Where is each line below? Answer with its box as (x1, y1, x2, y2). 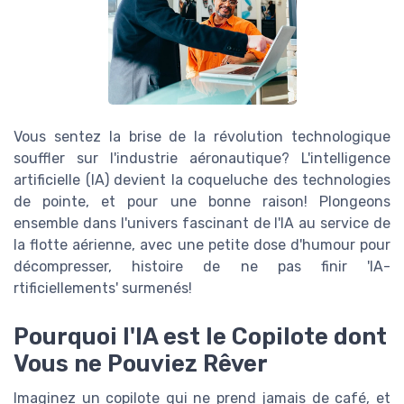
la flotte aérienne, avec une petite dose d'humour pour (14, 236, 390, 254)
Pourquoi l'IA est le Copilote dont (14, 323, 387, 351)
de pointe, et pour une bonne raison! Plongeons (14, 193, 390, 211)
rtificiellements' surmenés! (14, 280, 192, 298)
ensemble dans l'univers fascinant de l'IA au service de (14, 215, 390, 233)
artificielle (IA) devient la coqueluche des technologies (14, 171, 390, 189)
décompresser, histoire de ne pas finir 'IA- (14, 258, 390, 276)
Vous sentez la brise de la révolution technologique (14, 128, 390, 146)
